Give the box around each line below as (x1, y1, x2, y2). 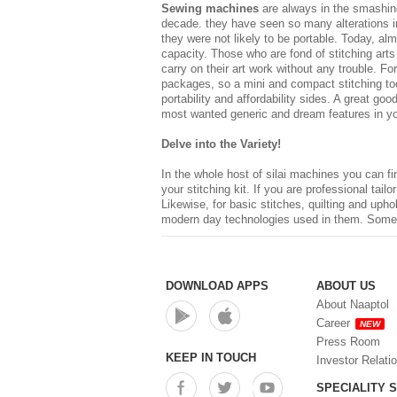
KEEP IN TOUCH (166, 351, 256, 365)
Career (316, 316, 350, 331)
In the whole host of (161, 167, 266, 182)
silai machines (266, 167, 339, 182)
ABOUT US (316, 279, 376, 293)
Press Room (316, 335, 380, 349)
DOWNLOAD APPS (166, 279, 269, 293)
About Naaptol (316, 298, 389, 312)
